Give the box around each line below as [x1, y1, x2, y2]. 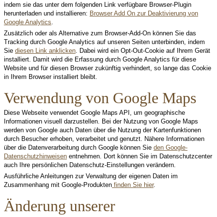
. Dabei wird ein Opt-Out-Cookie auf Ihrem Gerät [76, 47, 210, 54]
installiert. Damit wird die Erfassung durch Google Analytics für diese [4, 56, 196, 63]
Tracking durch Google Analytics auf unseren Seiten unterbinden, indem [4, 38, 205, 46]
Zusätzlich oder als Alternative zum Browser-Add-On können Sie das [4, 30, 196, 37]
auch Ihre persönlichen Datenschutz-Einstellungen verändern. [4, 161, 176, 169]
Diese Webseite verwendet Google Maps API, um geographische [4, 109, 185, 116]
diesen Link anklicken [15, 47, 76, 54]
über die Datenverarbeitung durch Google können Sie [4, 144, 154, 151]
